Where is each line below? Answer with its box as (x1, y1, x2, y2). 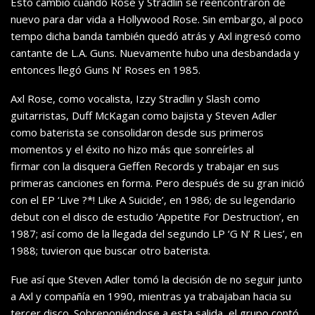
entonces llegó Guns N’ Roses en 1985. (11, 63, 200, 77)
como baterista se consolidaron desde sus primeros (11, 125, 264, 140)
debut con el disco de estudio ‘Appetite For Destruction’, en (11, 210, 299, 224)
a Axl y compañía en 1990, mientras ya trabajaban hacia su (11, 289, 291, 304)
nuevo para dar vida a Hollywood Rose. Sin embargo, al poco (11, 12, 303, 27)
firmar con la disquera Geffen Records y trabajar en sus (11, 159, 279, 174)
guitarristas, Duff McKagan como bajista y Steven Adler (11, 108, 277, 123)
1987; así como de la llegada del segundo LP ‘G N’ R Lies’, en (11, 226, 302, 241)
